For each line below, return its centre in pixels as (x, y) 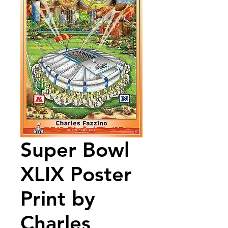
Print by (58, 199)
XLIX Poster (76, 174)
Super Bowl (75, 150)
